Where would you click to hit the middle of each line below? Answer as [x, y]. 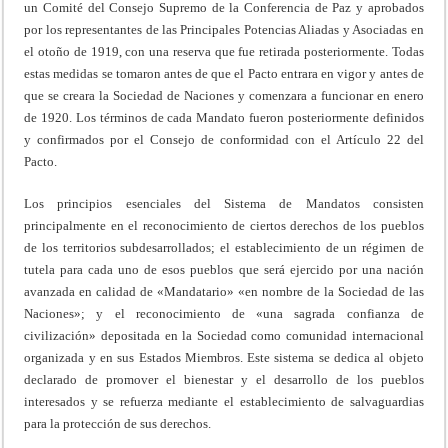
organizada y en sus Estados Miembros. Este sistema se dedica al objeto [224, 357]
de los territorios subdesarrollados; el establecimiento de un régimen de [224, 247]
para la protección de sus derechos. [118, 423]
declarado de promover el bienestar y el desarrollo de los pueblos [224, 379]
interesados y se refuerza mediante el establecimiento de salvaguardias [224, 401]
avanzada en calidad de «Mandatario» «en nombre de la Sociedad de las [224, 291]
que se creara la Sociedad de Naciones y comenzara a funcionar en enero [224, 95]
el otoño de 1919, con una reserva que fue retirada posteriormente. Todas [224, 51]
